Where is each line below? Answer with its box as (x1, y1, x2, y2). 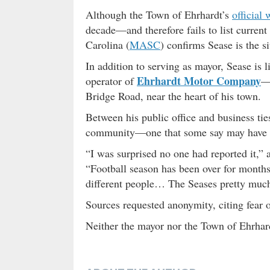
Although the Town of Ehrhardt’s (86, 7, 232, 22)
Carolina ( (86, 37, 130, 52)
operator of (86, 73, 137, 88)
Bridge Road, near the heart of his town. (86, 88, 261, 103)
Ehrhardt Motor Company (137, 72, 261, 89)
